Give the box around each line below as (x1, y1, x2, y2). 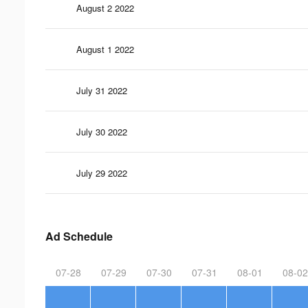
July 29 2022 (76, 166, 127, 179)
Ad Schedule (45, 228, 113, 244)
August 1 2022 (76, 42, 134, 56)
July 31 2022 (76, 83, 127, 97)
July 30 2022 (76, 124, 127, 138)
